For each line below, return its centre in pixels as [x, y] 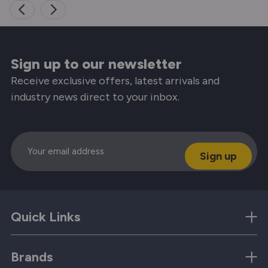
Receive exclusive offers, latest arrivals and [115, 80]
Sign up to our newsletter [96, 63]
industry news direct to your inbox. [95, 97]
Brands [32, 257]
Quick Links [45, 217]
